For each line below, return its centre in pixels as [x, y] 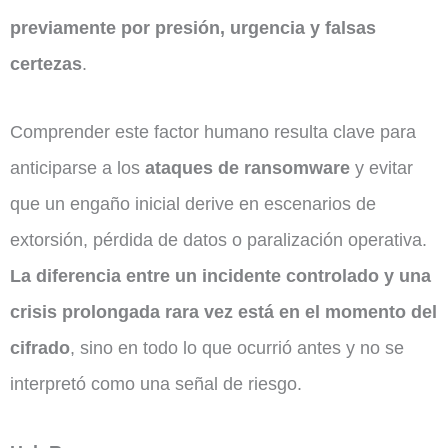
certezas [46, 64]
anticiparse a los [77, 168]
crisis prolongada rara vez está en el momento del [223, 312]
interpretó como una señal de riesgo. [156, 384]
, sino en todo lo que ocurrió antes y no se [237, 348]
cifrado [40, 348]
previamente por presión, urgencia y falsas [193, 28]
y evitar [381, 168]
